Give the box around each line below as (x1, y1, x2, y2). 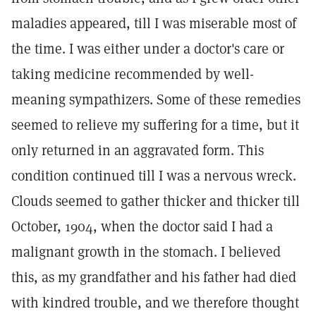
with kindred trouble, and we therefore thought (11, 293, 299, 312)
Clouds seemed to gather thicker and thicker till (11, 192, 300, 210)
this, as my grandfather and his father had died (11, 268, 296, 286)
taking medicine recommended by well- (11, 65, 254, 83)
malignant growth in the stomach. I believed (11, 243, 281, 261)
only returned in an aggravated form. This (11, 141, 264, 159)
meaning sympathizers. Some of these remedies (11, 90, 300, 109)
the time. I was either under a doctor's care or (11, 39, 284, 58)
